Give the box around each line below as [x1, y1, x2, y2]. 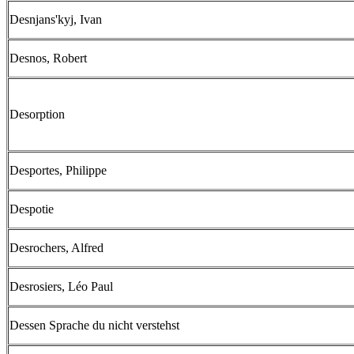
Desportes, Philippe [9, 164, 107, 177]
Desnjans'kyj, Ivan [9, 13, 102, 26]
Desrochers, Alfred [9, 241, 104, 254]
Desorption [9, 107, 65, 121]
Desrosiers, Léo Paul [9, 280, 113, 293]
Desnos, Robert [9, 51, 87, 65]
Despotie [9, 202, 54, 216]
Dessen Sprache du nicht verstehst [9, 318, 179, 332]
